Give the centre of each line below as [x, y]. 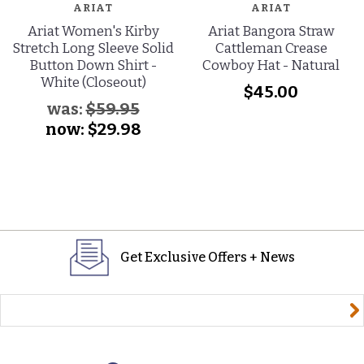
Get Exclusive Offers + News [207, 257]
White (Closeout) [93, 82]
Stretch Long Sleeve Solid [93, 48]
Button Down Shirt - [93, 65]
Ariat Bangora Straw [271, 31]
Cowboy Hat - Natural [271, 65]
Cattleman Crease [271, 48]
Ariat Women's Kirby [93, 31]
